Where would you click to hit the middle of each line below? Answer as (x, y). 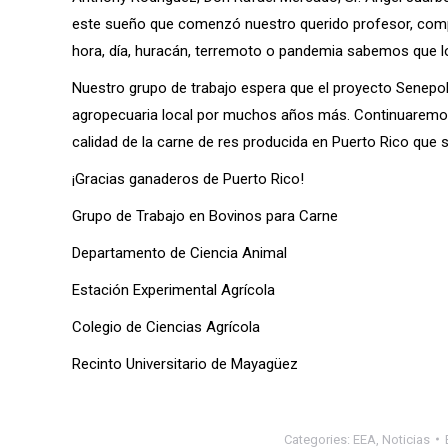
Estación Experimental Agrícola (173, 289)
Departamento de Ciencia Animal (179, 252)
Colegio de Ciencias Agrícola (166, 326)
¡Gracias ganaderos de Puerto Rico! (188, 178)
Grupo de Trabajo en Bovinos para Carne (205, 215)
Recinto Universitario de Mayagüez (185, 363)
